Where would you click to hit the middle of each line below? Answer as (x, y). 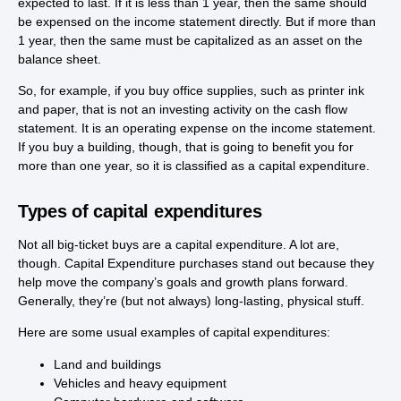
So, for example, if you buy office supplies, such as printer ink (191, 90)
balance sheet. (60, 59)
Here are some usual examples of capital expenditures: (174, 333)
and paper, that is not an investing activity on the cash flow (183, 109)
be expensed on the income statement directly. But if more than (197, 21)
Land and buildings (107, 364)
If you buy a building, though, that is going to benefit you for (186, 146)
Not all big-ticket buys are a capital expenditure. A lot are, (179, 244)
